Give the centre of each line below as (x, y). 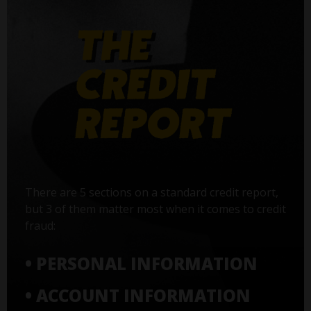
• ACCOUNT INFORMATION (137, 295)
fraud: (40, 225)
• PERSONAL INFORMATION (141, 263)
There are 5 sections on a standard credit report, (151, 192)
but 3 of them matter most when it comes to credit (155, 209)
